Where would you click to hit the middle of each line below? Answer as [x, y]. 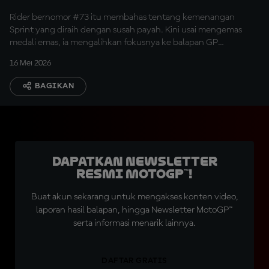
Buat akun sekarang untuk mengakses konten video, [134, 197]
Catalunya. [31, 55]
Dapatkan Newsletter [134, 162]
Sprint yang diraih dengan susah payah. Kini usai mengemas [126, 30]
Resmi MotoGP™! [134, 174]
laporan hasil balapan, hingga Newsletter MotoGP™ [134, 210]
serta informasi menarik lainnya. [134, 223]
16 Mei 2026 [30, 63]
